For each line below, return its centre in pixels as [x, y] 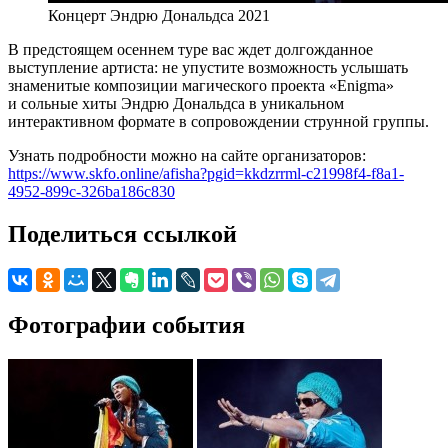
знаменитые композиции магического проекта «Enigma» [201, 85]
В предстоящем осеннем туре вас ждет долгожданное [190, 49]
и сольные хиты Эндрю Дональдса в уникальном [176, 103]
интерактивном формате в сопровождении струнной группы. [218, 121]
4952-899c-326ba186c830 [91, 191]
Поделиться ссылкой [122, 233]
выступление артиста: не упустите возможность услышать [208, 67]
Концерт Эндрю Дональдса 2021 [159, 15]
